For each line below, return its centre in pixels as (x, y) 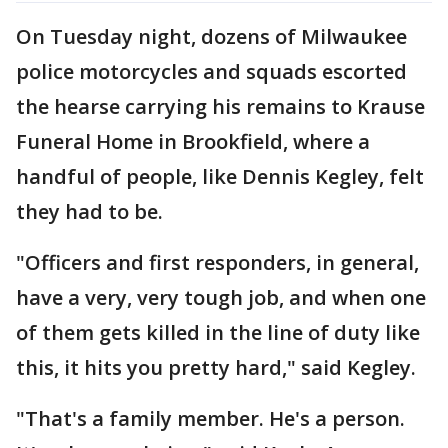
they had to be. (89, 211)
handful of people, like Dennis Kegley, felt (220, 176)
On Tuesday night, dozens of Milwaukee (211, 36)
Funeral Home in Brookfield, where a (193, 141)
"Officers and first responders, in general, (217, 262)
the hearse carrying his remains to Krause (220, 106)
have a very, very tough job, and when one (221, 297)
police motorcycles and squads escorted (211, 71)
